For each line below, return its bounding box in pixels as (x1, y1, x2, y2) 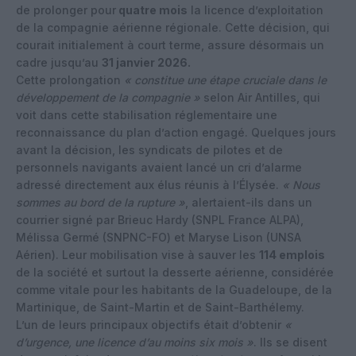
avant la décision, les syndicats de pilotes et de (16, 142, 283, 157)
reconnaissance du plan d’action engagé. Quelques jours (16, 125, 336, 139)
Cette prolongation (16, 72, 124, 87)
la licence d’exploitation (188, 2, 323, 17)
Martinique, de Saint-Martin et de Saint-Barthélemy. (16, 300, 304, 314)
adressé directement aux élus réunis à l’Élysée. (16, 177, 282, 192)
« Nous (282, 177, 320, 192)
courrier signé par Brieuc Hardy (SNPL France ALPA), (16, 212, 304, 226)
